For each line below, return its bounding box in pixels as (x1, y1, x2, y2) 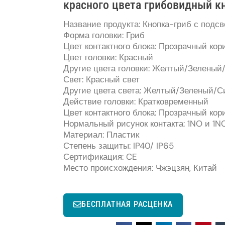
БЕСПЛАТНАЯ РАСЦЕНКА (81, 199, 173, 209)
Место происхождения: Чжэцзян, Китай (63, 162, 217, 174)
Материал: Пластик (63, 129, 139, 141)
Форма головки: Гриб (63, 30, 145, 41)
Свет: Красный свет (63, 74, 140, 85)
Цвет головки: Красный (63, 52, 153, 63)
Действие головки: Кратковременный (63, 96, 208, 107)
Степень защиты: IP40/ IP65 (63, 140, 174, 152)
